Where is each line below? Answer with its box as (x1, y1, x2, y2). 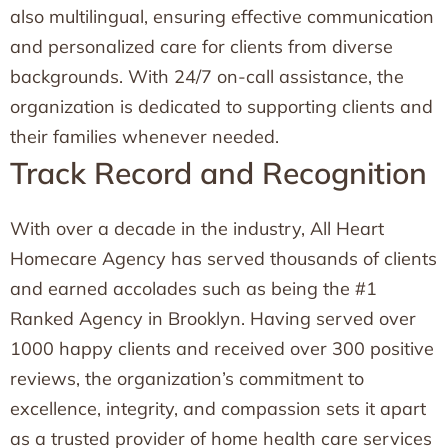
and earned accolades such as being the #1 (10, 277, 377, 300)
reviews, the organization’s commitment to (10, 367, 364, 390)
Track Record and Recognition (10, 154, 427, 192)
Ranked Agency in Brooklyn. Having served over (10, 307, 416, 330)
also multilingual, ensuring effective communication (10, 5, 434, 28)
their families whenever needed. (10, 125, 279, 148)
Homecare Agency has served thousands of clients (10, 247, 437, 270)
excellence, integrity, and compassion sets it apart (10, 397, 426, 420)
